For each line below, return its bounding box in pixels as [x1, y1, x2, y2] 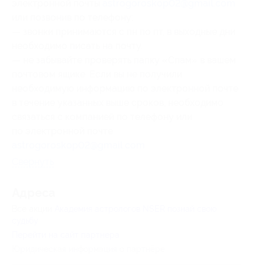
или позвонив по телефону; [12, 11, 134, 23]
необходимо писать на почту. [12, 40, 143, 51]
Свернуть [12, 156, 54, 167]
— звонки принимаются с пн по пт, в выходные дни [12, 25, 235, 37]
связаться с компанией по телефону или [12, 111, 192, 122]
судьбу [12, 215, 38, 225]
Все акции [12, 203, 54, 214]
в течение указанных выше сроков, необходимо [12, 96, 224, 108]
